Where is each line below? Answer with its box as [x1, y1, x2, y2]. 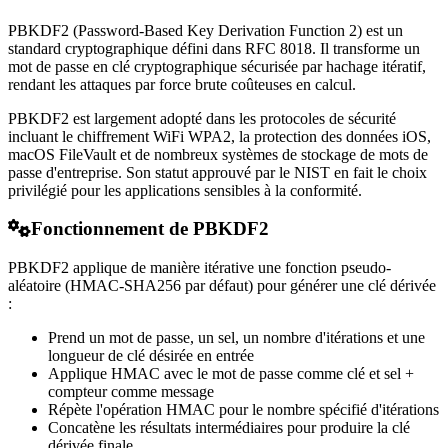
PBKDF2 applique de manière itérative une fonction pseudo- [8, 259, 391, 277]
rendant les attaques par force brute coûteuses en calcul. [8, 75, 356, 93]
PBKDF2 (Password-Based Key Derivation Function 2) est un [8, 21, 403, 39]
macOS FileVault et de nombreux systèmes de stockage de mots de [8, 145, 428, 163]
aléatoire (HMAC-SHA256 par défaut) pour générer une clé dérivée [8, 277, 436, 295]
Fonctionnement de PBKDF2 [31, 218, 269, 240]
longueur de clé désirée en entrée [48, 347, 254, 365]
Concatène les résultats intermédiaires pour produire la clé [48, 419, 410, 437]
